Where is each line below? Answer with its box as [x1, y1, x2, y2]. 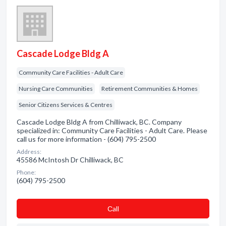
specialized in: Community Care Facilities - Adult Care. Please [17, 126, 207, 135]
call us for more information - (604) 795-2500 [17, 135, 156, 143]
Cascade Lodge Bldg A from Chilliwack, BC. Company [17, 118, 182, 126]
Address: [17, 148, 41, 155]
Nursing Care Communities [19, 85, 93, 92]
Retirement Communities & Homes [101, 85, 198, 92]
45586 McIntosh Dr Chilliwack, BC [17, 155, 124, 164]
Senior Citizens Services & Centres [19, 101, 112, 108]
